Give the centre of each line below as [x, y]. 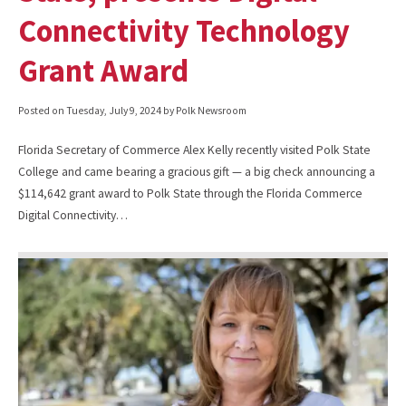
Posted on [42, 111]
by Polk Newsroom [204, 111]
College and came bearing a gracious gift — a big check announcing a [197, 171]
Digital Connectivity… [73, 215]
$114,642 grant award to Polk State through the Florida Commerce [190, 193]
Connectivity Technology [184, 30]
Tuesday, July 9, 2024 [114, 111]
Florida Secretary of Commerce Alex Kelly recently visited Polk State [194, 150]
